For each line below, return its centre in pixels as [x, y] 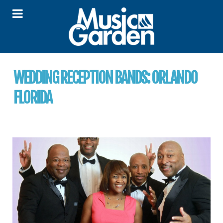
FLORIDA [33, 98]
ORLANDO [174, 78]
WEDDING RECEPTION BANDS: [82, 78]
